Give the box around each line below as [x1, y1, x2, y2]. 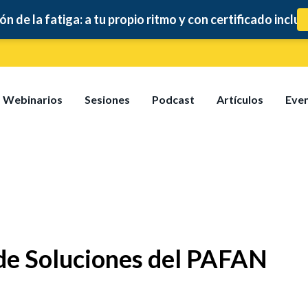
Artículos [217, 93, 264, 106]
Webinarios [3, 93, 63, 106]
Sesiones [85, 93, 131, 106]
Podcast [152, 93, 195, 106]
